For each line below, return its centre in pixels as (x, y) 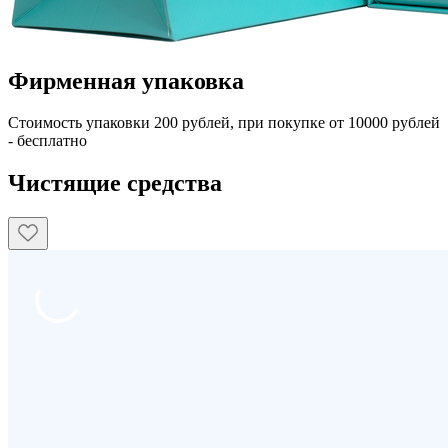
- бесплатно (47, 141)
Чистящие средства (115, 183)
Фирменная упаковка (126, 80)
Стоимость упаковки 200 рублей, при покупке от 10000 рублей (224, 123)
